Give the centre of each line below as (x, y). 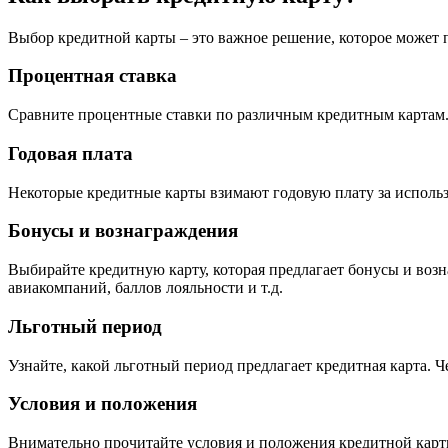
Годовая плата (70, 153)
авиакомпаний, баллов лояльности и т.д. (145, 288)
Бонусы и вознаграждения (123, 231)
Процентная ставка (92, 76)
